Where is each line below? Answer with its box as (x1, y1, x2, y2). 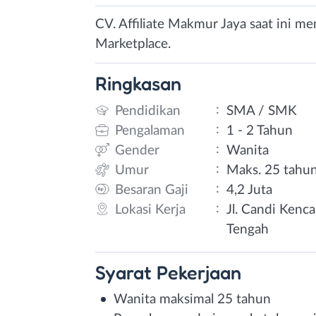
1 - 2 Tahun (226, 123, 293, 138)
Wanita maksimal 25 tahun (114, 292, 271, 306)
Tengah (226, 222, 269, 236)
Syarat (95, 260, 157, 284)
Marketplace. (95, 37, 171, 51)
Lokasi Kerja (115, 202, 186, 217)
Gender (115, 143, 159, 157)
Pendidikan (115, 104, 181, 118)
